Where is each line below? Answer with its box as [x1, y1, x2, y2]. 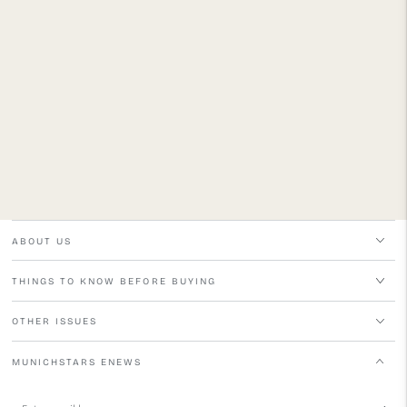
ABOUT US [11, 236, 73, 248]
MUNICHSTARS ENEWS [11, 356, 143, 368]
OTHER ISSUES [11, 316, 98, 328]
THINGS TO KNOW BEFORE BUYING [11, 276, 216, 288]
